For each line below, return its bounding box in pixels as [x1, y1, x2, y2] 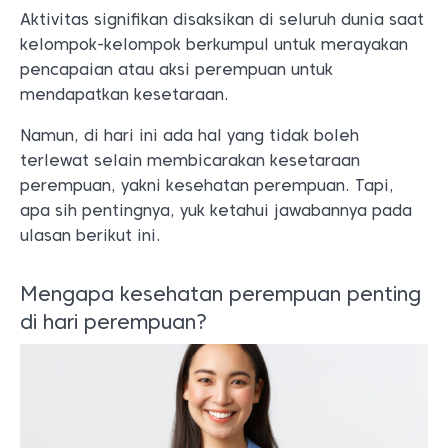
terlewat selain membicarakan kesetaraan [20, 150, 360, 170]
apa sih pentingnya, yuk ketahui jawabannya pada [20, 200, 412, 220]
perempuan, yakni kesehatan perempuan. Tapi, [20, 175, 394, 195]
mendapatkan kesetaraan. [20, 84, 229, 104]
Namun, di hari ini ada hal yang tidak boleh [20, 125, 359, 145]
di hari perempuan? [20, 309, 207, 334]
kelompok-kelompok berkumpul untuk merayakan [20, 34, 408, 54]
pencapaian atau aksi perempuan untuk [20, 59, 333, 79]
